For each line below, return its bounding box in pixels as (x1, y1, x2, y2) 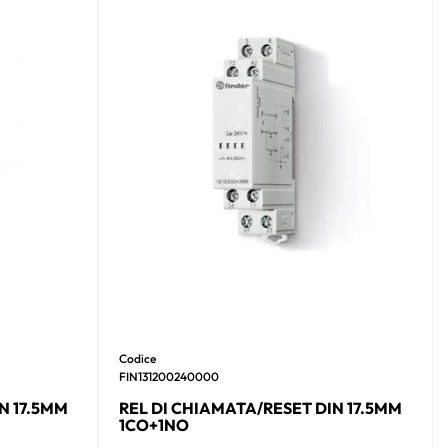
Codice (119, 350, 157, 366)
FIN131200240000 (119, 368, 220, 384)
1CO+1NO (119, 414, 190, 435)
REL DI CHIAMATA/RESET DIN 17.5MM (119, 397, 403, 418)
